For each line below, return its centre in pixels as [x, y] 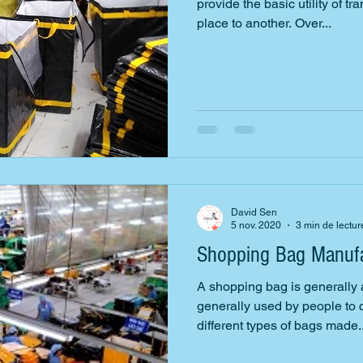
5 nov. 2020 [256, 225]
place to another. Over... [264, 23]
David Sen [254, 212]
